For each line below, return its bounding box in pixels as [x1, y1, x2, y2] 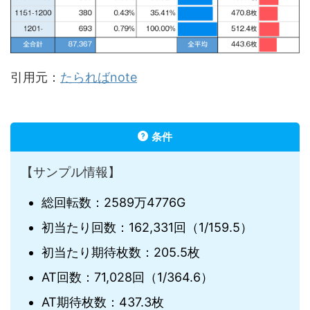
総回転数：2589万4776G [42, 194, 185, 210]
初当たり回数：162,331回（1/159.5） [42, 219, 253, 235]
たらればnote [60, 70, 137, 85]
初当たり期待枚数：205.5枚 [42, 244, 200, 259]
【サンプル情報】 [21, 165, 120, 180]
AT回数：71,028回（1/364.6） [42, 269, 213, 284]
